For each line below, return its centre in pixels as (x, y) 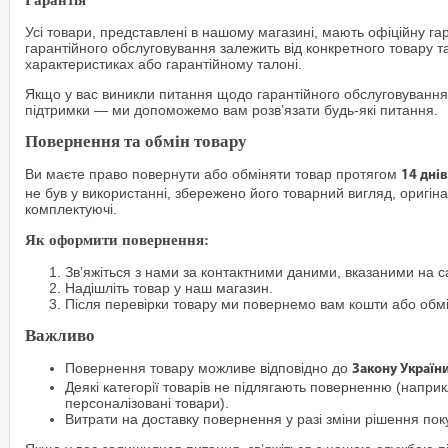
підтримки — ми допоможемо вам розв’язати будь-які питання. (231, 109)
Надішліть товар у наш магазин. (169, 287)
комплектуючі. (71, 208)
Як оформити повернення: (117, 239)
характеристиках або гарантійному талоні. (163, 63)
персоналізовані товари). (147, 403)
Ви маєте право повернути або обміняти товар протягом (213, 173)
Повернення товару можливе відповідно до (208, 368)
